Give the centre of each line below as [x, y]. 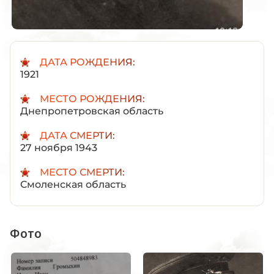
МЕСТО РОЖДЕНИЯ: [92, 98]
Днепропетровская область [92, 111]
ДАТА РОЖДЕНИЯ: [87, 62]
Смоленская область [73, 184]
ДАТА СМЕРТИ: [77, 135]
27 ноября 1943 [59, 147]
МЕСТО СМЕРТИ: [82, 172]
